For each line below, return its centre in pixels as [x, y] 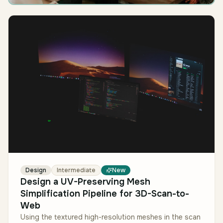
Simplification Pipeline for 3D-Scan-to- [105, 193]
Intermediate [76, 170]
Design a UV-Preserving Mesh [85, 181]
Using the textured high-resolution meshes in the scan [111, 217]
